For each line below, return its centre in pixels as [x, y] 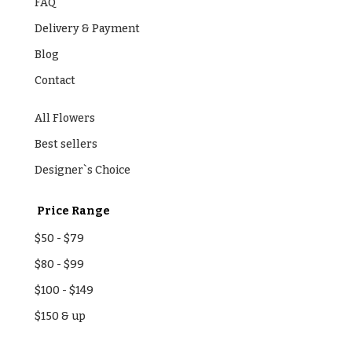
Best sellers [66, 144]
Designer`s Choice [82, 170]
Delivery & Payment [87, 28]
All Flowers [64, 118]
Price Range [72, 211]
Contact [55, 80]
